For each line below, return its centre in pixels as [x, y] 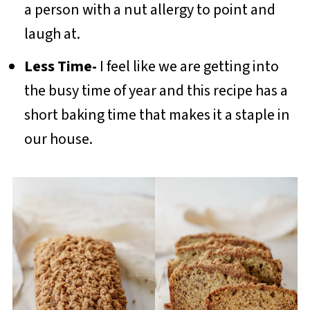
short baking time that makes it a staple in [157, 115]
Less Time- [62, 66]
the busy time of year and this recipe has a [156, 90]
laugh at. [53, 34]
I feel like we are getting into [189, 66]
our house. [60, 139]
